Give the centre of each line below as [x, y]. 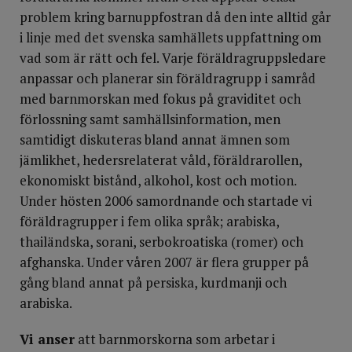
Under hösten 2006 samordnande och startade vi [166, 201]
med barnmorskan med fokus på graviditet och [160, 99]
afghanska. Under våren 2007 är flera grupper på [164, 262]
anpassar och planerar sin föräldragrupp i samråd [168, 78]
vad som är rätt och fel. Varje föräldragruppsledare [173, 58]
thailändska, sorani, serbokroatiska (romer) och [161, 242]
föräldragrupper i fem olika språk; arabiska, [149, 221]
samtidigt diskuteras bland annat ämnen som [155, 139]
